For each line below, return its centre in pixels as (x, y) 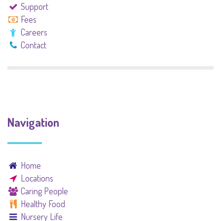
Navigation (33, 122)
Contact (34, 45)
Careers (34, 32)
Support (35, 6)
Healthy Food (43, 204)
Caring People (45, 191)
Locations (37, 178)
